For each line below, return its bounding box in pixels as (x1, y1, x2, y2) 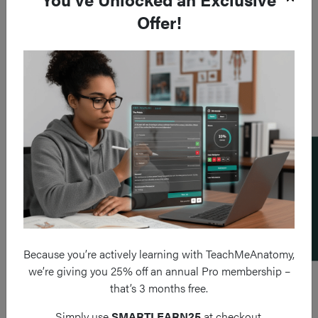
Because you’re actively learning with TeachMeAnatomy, (23, 246, 295, 263)
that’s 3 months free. (110, 280, 208, 297)
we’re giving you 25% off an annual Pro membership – (28, 263, 290, 280)
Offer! (136, 9, 182, 34)
